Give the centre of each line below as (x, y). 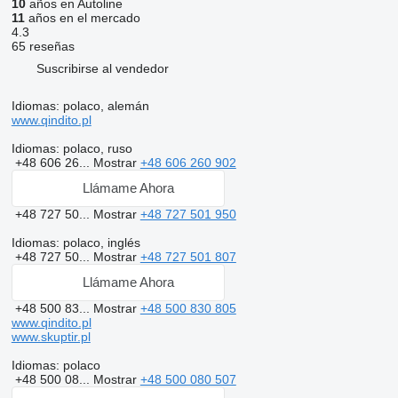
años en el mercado (82, 17)
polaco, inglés (99, 242)
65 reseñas (43, 46)
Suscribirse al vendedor (102, 69)
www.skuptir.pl (51, 336)
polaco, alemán (104, 105)
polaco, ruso (96, 148)
